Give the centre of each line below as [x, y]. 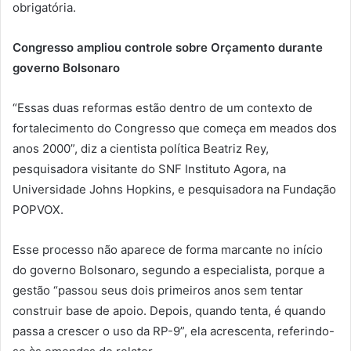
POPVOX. [38, 209]
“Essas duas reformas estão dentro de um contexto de [163, 107]
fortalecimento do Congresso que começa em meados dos [175, 128]
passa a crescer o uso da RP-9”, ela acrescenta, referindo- [174, 331]
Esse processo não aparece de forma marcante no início [168, 249]
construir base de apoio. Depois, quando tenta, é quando [169, 310]
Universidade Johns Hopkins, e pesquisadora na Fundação [174, 189]
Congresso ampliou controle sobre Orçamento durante [168, 47]
